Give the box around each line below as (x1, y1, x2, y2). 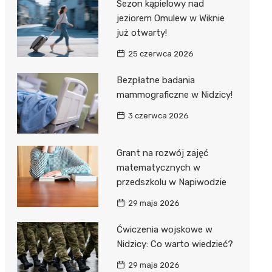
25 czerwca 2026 (127, 49, 194, 58)
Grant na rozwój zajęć (116, 148, 208, 159)
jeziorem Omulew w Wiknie (116, 12, 225, 24)
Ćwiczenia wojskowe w (116, 224, 212, 236)
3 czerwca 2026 (127, 110, 189, 120)
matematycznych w (116, 162, 200, 174)
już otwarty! (116, 27, 167, 38)
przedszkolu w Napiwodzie (116, 177, 226, 188)
